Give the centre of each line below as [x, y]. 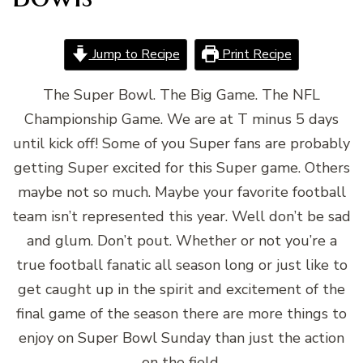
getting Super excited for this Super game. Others [181, 167]
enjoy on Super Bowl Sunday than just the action [181, 337]
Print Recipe [255, 54]
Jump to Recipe [134, 54]
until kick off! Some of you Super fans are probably [181, 143]
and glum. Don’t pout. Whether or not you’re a [181, 240]
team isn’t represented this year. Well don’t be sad [181, 216]
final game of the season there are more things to [181, 313]
